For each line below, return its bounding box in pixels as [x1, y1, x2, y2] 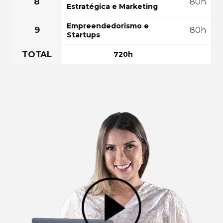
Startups [67, 30, 100, 40]
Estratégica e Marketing [67, 2, 158, 11]
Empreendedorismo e [67, 21, 149, 31]
